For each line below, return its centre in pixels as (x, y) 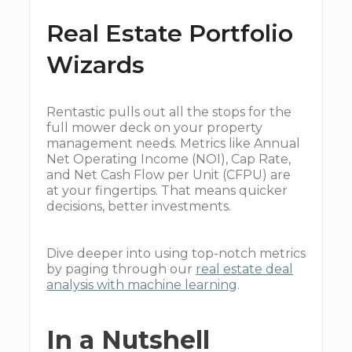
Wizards (95, 65)
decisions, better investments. (139, 206)
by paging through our (121, 269)
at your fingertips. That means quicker (167, 191)
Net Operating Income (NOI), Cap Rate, (169, 159)
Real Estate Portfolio (170, 33)
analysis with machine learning (142, 285)
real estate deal (244, 269)
